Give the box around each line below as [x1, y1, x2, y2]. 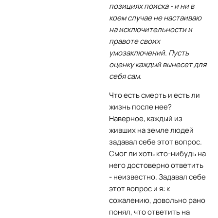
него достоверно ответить [109, 160, 203, 170]
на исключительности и [109, 24, 192, 35]
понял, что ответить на [109, 207, 190, 217]
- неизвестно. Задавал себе [109, 172, 206, 182]
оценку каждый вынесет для [109, 59, 206, 70]
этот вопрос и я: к [109, 183, 170, 194]
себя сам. [109, 71, 142, 81]
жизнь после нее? [109, 102, 172, 112]
